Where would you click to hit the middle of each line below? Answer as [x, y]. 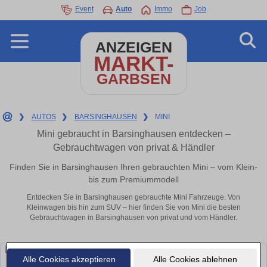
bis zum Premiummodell [133, 179]
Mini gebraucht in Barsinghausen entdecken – [133, 134]
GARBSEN [133, 79]
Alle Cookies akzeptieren [69, 259]
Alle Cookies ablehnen [195, 259]
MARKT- [133, 63]
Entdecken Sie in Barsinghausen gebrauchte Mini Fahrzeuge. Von [133, 198]
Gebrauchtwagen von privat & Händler [133, 148]
